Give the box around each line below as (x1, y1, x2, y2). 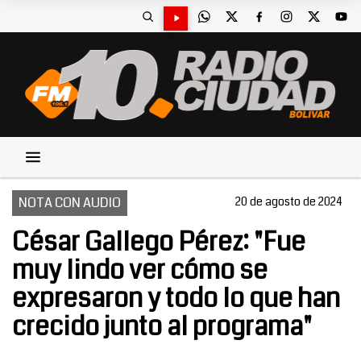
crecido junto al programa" (12, 309, 312, 345)
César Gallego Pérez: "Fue (12, 224, 305, 260)
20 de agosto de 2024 (235, 193, 342, 210)
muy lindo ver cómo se (12, 252, 268, 288)
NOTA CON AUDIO (19, 193, 121, 212)
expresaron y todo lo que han (12, 280, 340, 317)
